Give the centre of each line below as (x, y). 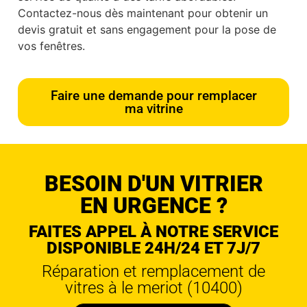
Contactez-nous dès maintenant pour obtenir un (143, 13)
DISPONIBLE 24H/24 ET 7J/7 (153, 248)
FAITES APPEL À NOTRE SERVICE (153, 231)
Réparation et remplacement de (153, 271)
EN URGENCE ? (153, 205)
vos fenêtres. (51, 46)
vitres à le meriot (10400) (153, 287)
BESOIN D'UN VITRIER (153, 183)
